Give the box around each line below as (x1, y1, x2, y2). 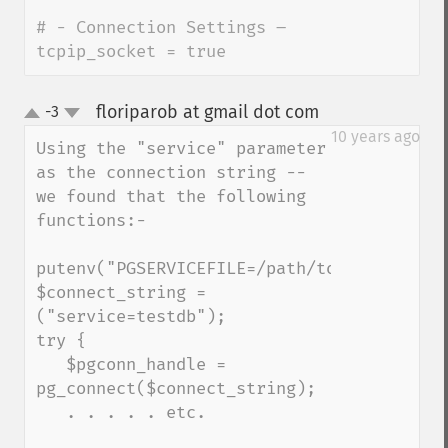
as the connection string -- (36, 162, 306, 183)
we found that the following (36, 186, 306, 207)
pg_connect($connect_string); (36, 378, 316, 399)
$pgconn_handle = (36, 354, 66, 375)
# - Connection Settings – (36, 17, 286, 38)
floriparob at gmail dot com (95, 101, 319, 123)
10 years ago (331, 127, 420, 146)
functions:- (36, 210, 146, 231)
